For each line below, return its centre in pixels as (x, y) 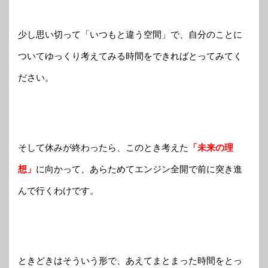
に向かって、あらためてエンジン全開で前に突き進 (139, 169)
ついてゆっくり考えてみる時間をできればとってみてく (130, 56)
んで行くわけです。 (58, 190)
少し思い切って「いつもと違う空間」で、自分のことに (130, 34)
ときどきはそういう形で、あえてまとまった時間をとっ (130, 260)
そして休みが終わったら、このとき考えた (103, 147)
